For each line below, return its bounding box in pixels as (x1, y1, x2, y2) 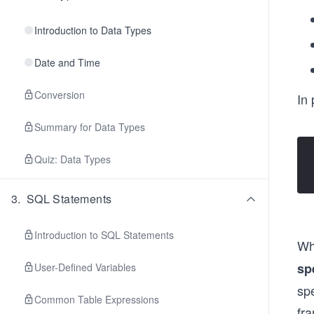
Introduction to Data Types (34, 23, 151, 37)
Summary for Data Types (34, 120, 145, 134)
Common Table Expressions (34, 292, 159, 306)
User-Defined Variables (34, 260, 136, 274)
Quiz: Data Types (34, 152, 111, 166)
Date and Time (34, 55, 100, 69)
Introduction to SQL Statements (34, 228, 174, 242)
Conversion (34, 88, 85, 102)
